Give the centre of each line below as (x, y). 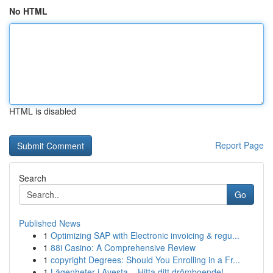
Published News (50, 223)
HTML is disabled (43, 111)
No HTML (28, 11)
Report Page (239, 145)
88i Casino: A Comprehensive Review (123, 247)
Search (33, 178)
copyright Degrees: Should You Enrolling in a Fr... (145, 260)
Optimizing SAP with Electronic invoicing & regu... (145, 235)
